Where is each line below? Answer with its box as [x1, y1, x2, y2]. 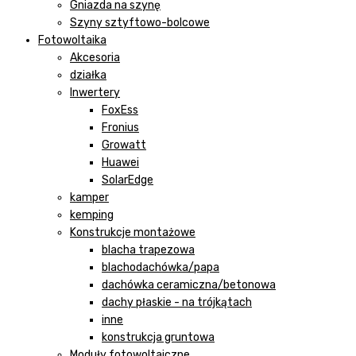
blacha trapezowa [102, 242, 195, 257]
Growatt [102, 137, 146, 152]
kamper [70, 190, 109, 204]
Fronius [102, 120, 139, 134]
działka [70, 68, 106, 82]
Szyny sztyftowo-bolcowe [70, 15, 210, 29]
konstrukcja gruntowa [102, 330, 215, 344]
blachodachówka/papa [102, 260, 219, 274]
